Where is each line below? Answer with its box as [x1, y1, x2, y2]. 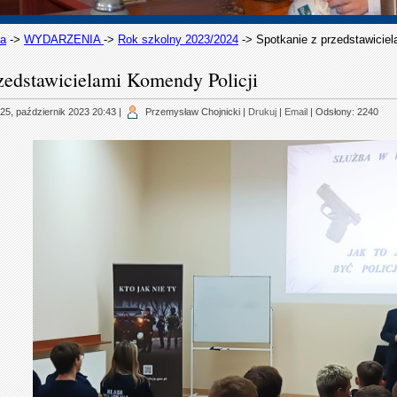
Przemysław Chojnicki [145, 105, 240, 117]
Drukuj [248, 105, 276, 117]
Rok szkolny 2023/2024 [118, 33, 238, 46]
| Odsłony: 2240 [307, 105, 378, 117]
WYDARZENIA [24, 33, 104, 46]
